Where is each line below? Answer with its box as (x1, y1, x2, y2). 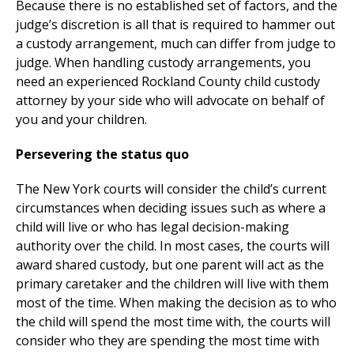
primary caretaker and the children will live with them (16, 274, 329, 292)
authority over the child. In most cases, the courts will (16, 236, 330, 254)
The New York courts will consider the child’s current (16, 179, 326, 198)
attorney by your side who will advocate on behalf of (16, 91, 325, 109)
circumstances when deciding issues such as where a (16, 198, 326, 217)
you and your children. (16, 110, 147, 128)
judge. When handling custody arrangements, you (16, 53, 311, 71)
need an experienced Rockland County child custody (16, 72, 320, 90)
